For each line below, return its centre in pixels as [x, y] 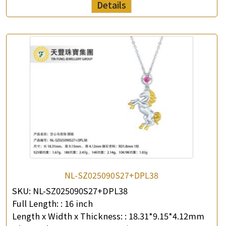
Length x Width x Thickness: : [69, 216]
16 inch [79, 203]
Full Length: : [37, 203]
